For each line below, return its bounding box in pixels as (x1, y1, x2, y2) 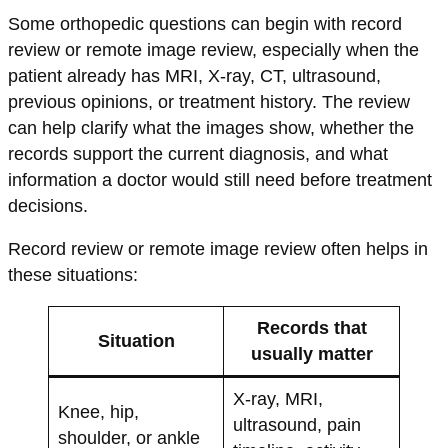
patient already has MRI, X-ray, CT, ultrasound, (8, 65, 381, 86)
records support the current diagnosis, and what (8, 143, 388, 164)
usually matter (250, 344, 373, 365)
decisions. (8, 195, 88, 216)
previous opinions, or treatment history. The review (8, 91, 410, 112)
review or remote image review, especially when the (8, 39, 419, 60)
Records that (256, 318, 367, 339)
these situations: (8, 265, 138, 286)
